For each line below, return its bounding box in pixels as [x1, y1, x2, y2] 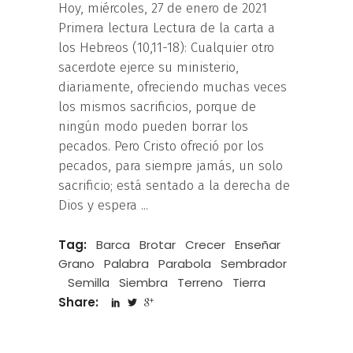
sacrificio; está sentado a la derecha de [58, 177, 290, 195]
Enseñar [235, 236, 281, 254]
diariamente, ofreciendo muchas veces [58, 79, 287, 96]
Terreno [177, 274, 223, 292]
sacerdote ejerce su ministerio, [58, 59, 239, 76]
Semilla [68, 274, 110, 292]
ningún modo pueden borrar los [58, 118, 248, 136]
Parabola [158, 255, 211, 273]
